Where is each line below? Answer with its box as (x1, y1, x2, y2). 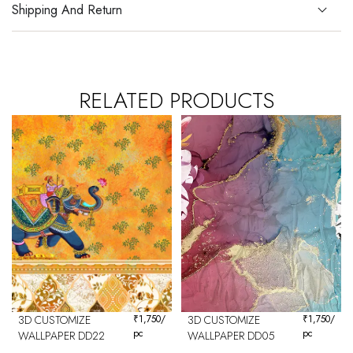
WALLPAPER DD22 (18, 328, 105, 344)
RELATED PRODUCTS (79, 84, 274, 117)
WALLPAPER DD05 (188, 328, 275, 344)
